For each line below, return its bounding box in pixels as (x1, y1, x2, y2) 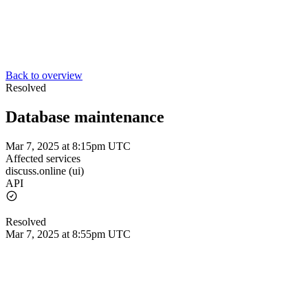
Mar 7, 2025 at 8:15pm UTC (5, 140, 131, 152)
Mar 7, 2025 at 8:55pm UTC (5, 228, 131, 240)
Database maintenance (5, 107, 164, 126)
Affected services (5, 152, 80, 164)
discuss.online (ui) (5, 164, 84, 177)
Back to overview (5, 69, 82, 81)
